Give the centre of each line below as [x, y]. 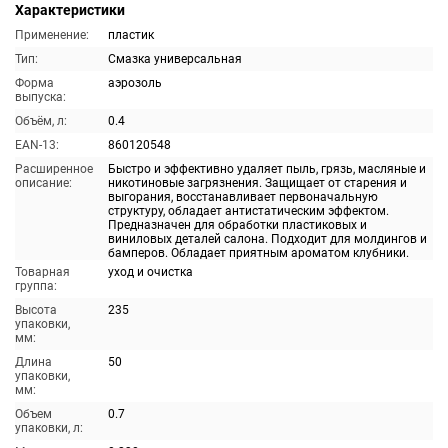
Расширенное [54, 169]
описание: [43, 183]
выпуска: [40, 97]
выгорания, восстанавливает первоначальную [243, 197]
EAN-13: [37, 145]
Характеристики [70, 10]
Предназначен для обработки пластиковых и [237, 225]
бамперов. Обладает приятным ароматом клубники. [258, 253]
